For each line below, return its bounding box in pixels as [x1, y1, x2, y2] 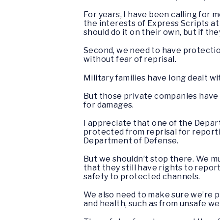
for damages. [83, 100, 134, 110]
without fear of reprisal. [83, 55, 176, 64]
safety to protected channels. [83, 172, 200, 182]
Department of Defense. [83, 136, 179, 145]
